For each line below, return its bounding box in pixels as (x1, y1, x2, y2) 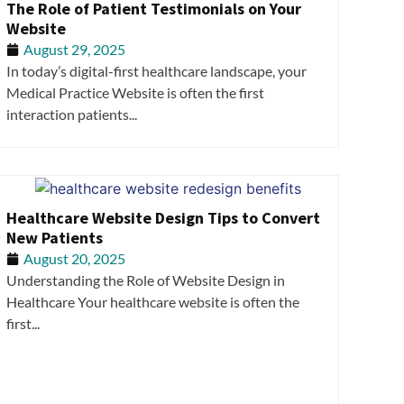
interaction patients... (6, 105, 137, 123)
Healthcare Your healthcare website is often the (6, 292, 299, 310)
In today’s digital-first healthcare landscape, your (6, 61, 307, 79)
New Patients (6, 226, 103, 248)
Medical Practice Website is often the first (6, 83, 264, 101)
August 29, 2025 (23, 40, 125, 58)
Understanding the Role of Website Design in (6, 271, 285, 289)
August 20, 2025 (23, 249, 125, 267)
